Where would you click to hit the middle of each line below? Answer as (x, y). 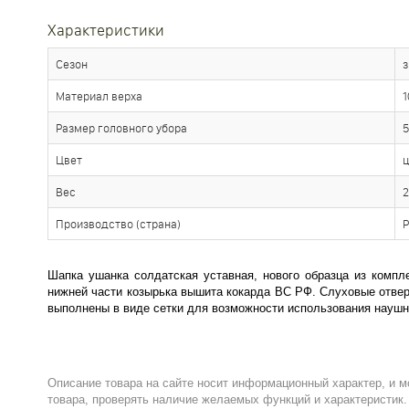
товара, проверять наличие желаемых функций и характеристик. (227, 399)
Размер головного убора (121, 128)
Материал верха (99, 96)
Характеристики (106, 30)
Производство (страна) (118, 224)
